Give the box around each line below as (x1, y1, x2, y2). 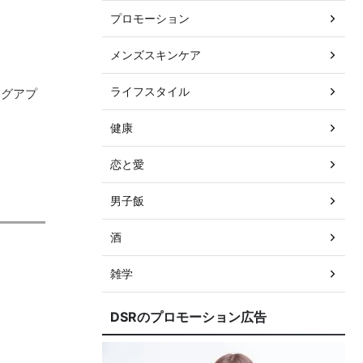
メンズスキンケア (110, 47, 201, 62)
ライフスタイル (110, 83, 190, 98)
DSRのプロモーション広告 (110, 308, 267, 325)
